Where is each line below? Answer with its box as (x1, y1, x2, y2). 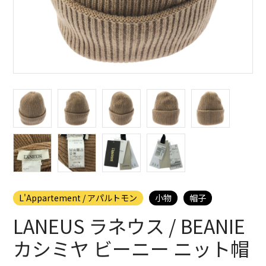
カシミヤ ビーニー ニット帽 (13, 235, 250, 262)
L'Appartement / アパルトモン (19, 192, 138, 204)
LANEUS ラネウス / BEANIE (13, 212, 246, 239)
